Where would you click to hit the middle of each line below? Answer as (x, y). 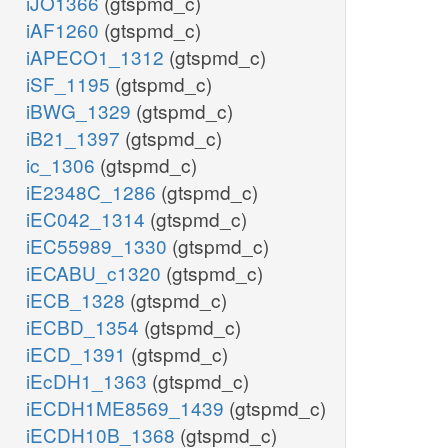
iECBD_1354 (85, 327)
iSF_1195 (70, 84)
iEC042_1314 (88, 219)
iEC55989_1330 (99, 246)
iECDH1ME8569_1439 (127, 408)
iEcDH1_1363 (89, 381)
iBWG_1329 (81, 111)
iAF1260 (65, 30)
